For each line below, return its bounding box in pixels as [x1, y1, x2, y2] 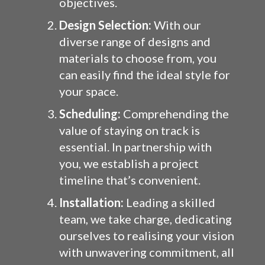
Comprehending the [121, 106, 229, 121]
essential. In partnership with [59, 140, 212, 154]
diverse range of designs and [59, 34, 211, 49]
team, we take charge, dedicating [59, 212, 232, 226]
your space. [59, 84, 118, 98]
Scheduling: [59, 106, 121, 121]
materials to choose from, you [59, 51, 216, 65]
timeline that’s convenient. [59, 173, 201, 187]
